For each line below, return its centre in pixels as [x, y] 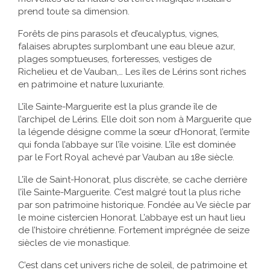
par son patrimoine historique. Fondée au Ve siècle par [134, 205]
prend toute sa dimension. [74, 11]
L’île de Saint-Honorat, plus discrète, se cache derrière [133, 179]
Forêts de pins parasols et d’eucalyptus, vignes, [118, 33]
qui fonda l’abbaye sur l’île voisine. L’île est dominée [127, 144]
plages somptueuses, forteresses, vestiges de [115, 59]
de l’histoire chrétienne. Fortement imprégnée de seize [134, 230]
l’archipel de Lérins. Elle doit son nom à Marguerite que [135, 119]
